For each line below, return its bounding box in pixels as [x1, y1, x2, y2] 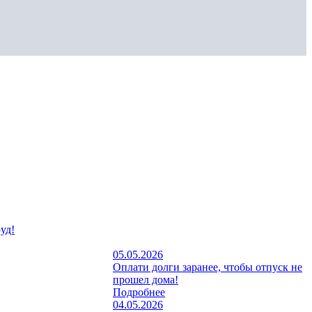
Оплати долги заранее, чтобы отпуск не [113, 260, 302, 273]
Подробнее [113, 286, 165, 298]
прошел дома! [113, 273, 178, 286]
